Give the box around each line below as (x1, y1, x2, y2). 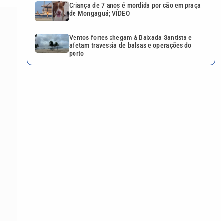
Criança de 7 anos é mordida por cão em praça (69, 1, 201, 10)
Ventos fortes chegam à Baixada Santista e (69, 33, 192, 41)
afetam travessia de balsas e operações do (69, 41, 192, 49)
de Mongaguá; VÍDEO (69, 9, 130, 18)
